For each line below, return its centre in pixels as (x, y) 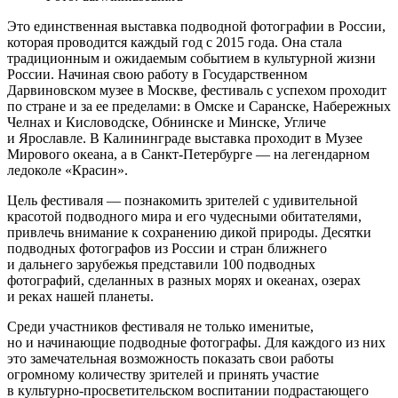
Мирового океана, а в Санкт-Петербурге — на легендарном (188, 154)
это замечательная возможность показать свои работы (171, 358)
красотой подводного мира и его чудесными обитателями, (184, 216)
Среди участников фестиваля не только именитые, (160, 326)
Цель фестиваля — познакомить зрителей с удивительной (183, 200)
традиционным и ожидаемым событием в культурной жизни (191, 58)
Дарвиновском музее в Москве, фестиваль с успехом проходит (197, 90)
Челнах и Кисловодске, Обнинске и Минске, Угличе (167, 122)
